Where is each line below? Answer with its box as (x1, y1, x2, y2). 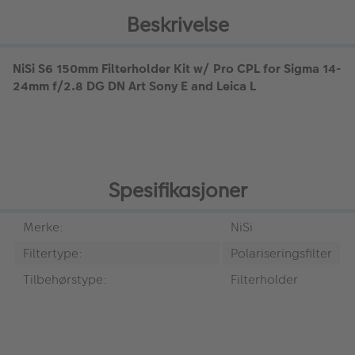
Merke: (23, 218, 63, 237)
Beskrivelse (126, 10, 229, 39)
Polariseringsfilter (231, 244, 332, 263)
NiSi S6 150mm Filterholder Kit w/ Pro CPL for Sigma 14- (13, 59, 342, 78)
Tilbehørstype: (23, 270, 107, 289)
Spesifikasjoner (108, 177, 247, 205)
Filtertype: (23, 244, 82, 263)
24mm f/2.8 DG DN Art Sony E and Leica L (13, 76, 256, 95)
